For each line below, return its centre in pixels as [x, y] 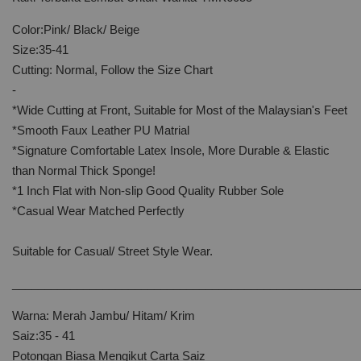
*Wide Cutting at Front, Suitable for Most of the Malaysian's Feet [180, 110]
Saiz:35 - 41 [44, 336]
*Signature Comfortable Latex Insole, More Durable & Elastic [171, 150]
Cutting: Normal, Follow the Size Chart [112, 70]
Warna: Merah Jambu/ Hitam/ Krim [104, 315]
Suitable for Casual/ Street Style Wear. [112, 251]
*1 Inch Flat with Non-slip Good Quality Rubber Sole [148, 191]
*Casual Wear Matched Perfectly [98, 211]
